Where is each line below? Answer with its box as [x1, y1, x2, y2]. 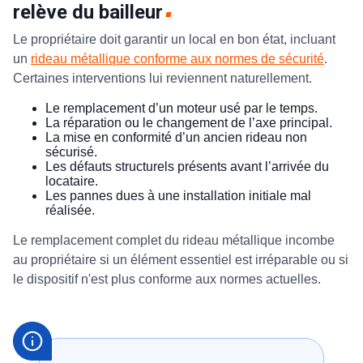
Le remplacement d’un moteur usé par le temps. [45, 100, 318, 115]
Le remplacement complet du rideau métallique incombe [13, 233, 335, 247]
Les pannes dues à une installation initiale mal [45, 188, 311, 203]
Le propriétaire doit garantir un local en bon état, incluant [13, 32, 335, 46]
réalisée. [45, 203, 95, 217]
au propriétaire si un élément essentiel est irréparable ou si [13, 252, 348, 267]
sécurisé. [45, 144, 97, 159]
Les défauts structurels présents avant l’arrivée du [45, 159, 329, 173]
